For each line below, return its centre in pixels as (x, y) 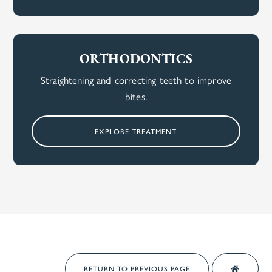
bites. (136, 96)
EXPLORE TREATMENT (136, 131)
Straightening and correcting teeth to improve (136, 79)
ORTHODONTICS (136, 59)
